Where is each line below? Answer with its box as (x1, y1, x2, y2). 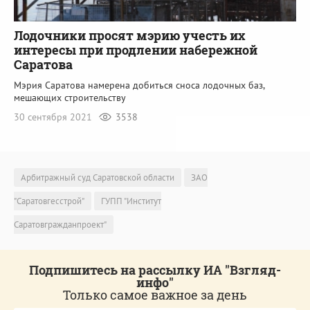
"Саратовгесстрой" (14, 194, 84, 207)
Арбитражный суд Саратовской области (21, 171, 174, 183)
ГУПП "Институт (101, 194, 161, 207)
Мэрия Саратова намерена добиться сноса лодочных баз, (14, 79, 264, 92)
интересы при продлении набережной (14, 42, 257, 59)
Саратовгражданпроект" (14, 218, 107, 230)
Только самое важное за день (63, 286, 247, 303)
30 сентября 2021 (14, 111, 95, 124)
